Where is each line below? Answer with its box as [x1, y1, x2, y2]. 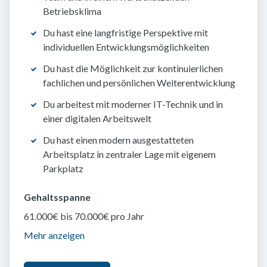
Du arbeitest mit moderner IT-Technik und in [43, 98, 223, 110]
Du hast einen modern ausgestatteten [43, 134, 194, 146]
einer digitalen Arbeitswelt [43, 113, 151, 125]
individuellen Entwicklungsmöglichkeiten [43, 41, 209, 53]
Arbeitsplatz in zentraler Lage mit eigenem [43, 148, 216, 160]
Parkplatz [43, 163, 83, 175]
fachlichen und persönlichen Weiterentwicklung [43, 77, 235, 89]
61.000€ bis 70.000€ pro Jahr [24, 210, 144, 222]
